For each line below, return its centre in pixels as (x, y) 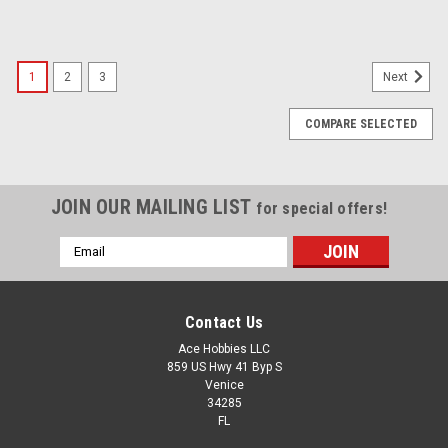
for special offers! (322, 208)
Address (86, 266)
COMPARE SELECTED (361, 123)
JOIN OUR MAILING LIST (153, 206)
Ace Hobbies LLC (224, 348)
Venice (224, 384)
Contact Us (224, 322)
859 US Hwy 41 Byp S (224, 366)
